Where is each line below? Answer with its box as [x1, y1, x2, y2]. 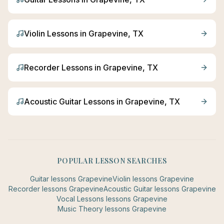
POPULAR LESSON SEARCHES [57, 156, 167, 165]
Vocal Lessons [56, 194, 104, 203]
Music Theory [57, 204, 103, 213]
